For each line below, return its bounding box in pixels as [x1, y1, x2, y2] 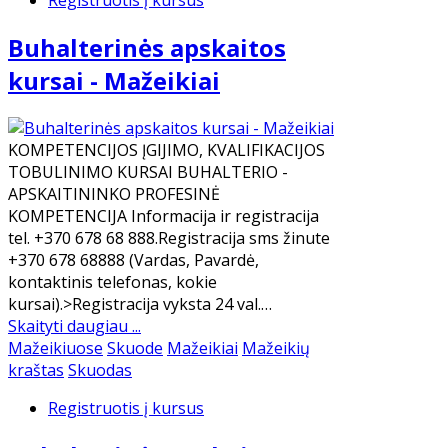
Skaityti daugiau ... [8, 315, 141, 338]
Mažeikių [242, 337, 310, 360]
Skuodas [68, 359, 132, 382]
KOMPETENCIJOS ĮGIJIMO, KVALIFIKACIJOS [8, 139, 325, 162]
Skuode [107, 337, 163, 360]
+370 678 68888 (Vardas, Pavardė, [8, 249, 259, 272]
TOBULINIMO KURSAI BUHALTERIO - [8, 161, 288, 184]
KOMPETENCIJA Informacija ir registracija [8, 205, 319, 228]
